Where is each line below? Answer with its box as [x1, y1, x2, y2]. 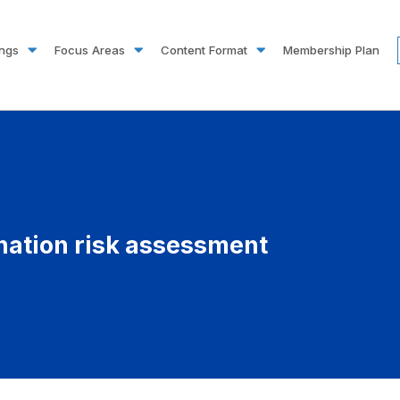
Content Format [161, 42, 247, 57]
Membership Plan [283, 42, 379, 57]
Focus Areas [54, 42, 125, 57]
